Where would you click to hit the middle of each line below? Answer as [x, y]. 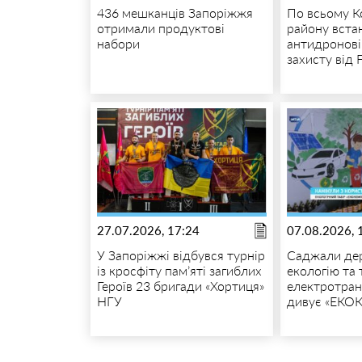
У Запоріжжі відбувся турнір [181, 255]
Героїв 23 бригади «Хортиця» [180, 285]
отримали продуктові [160, 27]
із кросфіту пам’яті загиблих [179, 270]
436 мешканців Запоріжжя [175, 12]
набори [118, 43]
